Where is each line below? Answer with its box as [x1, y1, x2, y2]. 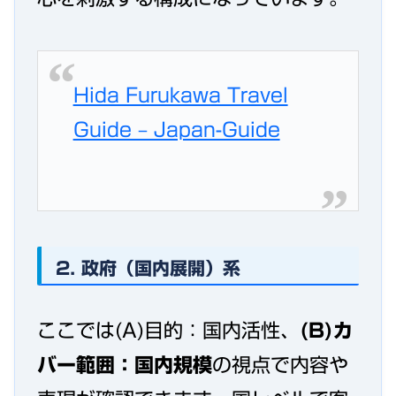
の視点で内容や [212, 355, 348, 376]
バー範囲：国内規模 [37, 355, 212, 376]
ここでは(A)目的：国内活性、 [37, 321, 300, 341]
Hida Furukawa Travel [72, 86, 288, 106]
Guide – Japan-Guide [72, 120, 280, 141]
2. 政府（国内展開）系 [56, 258, 240, 277]
